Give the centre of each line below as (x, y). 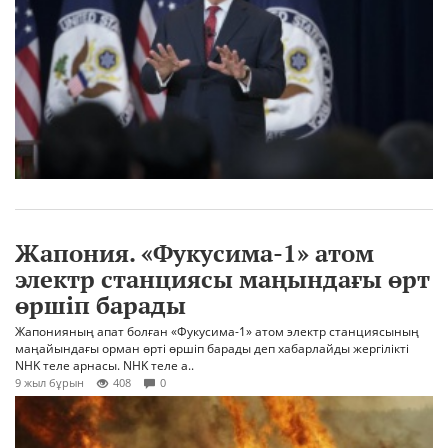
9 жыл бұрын (49, 383)
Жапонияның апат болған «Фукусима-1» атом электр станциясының (217, 332)
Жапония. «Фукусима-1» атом (194, 253)
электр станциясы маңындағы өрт (222, 279)
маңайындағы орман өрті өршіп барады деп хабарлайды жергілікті (212, 349)
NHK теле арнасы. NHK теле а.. (104, 366)
